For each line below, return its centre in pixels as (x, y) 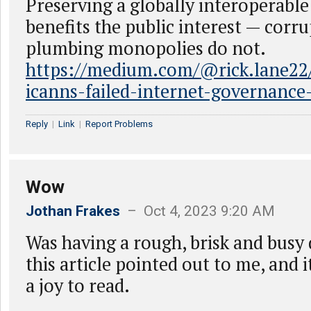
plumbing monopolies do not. (146, 48)
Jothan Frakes (73, 211)
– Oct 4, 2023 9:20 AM (197, 211)
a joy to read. (78, 285)
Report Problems (119, 124)
